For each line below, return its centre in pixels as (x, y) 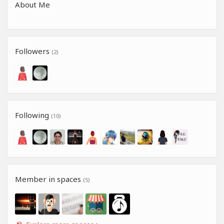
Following (33, 115)
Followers (33, 51)
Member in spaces (49, 179)
